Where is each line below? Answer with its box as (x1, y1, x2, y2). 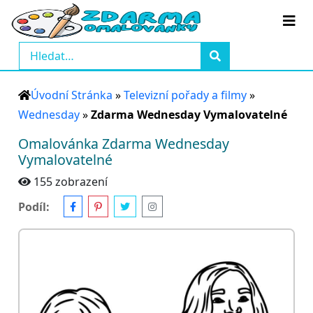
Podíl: (18, 198, 50, 214)
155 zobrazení (34, 174, 108, 189)
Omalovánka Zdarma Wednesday (18, 134, 229, 153)
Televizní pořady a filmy (124, 87, 247, 103)
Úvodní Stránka (31, 87, 112, 103)
